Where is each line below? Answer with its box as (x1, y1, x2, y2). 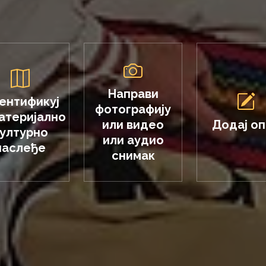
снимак (111, 148, 155, 163)
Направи (107, 87, 159, 101)
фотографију (95, 102, 171, 116)
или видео (102, 118, 164, 132)
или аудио (102, 133, 164, 147)
